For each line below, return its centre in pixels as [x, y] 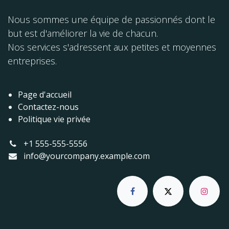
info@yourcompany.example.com [86, 156]
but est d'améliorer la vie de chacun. [83, 33]
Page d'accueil [45, 94]
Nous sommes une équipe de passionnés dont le [111, 19]
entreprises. [32, 61]
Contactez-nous [48, 107]
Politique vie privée [54, 119]
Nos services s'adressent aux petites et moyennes [112, 47]
